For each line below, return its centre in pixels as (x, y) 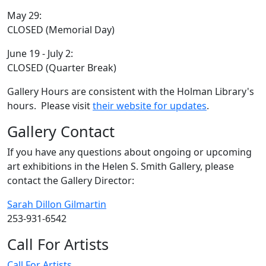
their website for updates (150, 105)
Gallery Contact (61, 131)
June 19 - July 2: (40, 53)
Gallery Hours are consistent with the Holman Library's (131, 91)
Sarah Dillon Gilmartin (57, 204)
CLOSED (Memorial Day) (61, 29)
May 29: (24, 15)
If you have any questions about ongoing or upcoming (129, 152)
